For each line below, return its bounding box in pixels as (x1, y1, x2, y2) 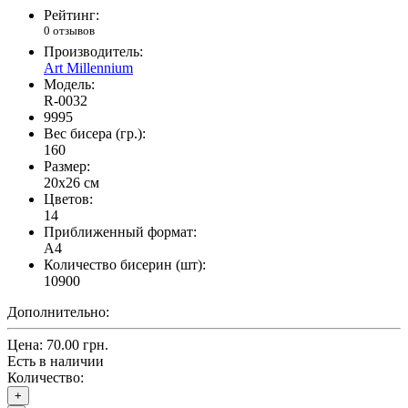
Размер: (44, 158, 90, 175)
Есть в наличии (7, 353, 104, 370)
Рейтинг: (44, 7, 99, 24)
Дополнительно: (7, 304, 109, 321)
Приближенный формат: (44, 224, 197, 240)
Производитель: (44, 44, 143, 60)
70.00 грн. (46, 337, 108, 353)
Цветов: (44, 191, 93, 208)
